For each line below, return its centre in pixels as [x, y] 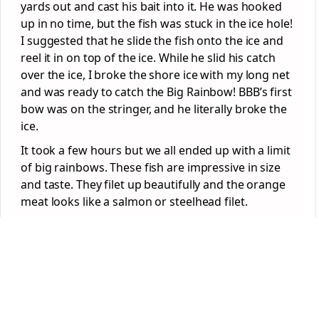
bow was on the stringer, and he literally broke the [154, 109]
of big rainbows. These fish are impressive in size [151, 167]
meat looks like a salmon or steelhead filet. [134, 202]
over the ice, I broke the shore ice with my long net [155, 75]
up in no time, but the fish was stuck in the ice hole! [157, 23]
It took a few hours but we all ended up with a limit [156, 150]
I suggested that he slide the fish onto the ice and [152, 41]
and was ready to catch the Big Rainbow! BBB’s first [156, 92]
